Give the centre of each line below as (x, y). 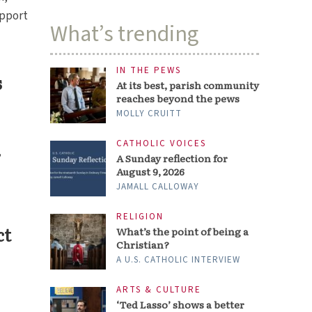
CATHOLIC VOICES (162, 144)
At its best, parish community (188, 85)
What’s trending (125, 34)
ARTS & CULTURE (159, 290)
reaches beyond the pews (178, 98)
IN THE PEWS (149, 70)
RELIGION (140, 217)
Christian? (143, 245)
